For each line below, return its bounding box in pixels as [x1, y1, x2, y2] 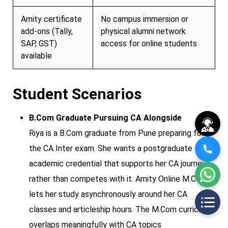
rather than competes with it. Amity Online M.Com [29, 174, 207, 184]
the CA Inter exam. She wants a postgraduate [29, 143, 192, 153]
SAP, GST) [21, 38, 57, 48]
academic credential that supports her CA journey [29, 158, 206, 168]
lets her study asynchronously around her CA [29, 189, 187, 199]
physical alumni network [101, 26, 186, 36]
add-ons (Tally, [21, 26, 73, 36]
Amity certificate [21, 14, 82, 24]
